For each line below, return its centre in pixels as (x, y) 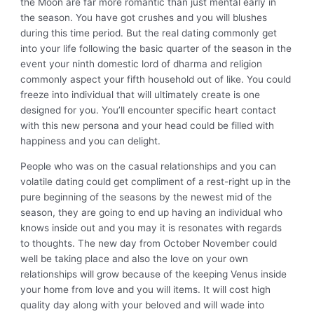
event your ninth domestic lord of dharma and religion (142, 64)
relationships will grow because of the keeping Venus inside (154, 274)
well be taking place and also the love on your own (135, 258)
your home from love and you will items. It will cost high (146, 289)
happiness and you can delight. (91, 141)
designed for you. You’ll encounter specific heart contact (149, 110)
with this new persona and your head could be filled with (148, 126)
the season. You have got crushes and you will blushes (144, 18)
